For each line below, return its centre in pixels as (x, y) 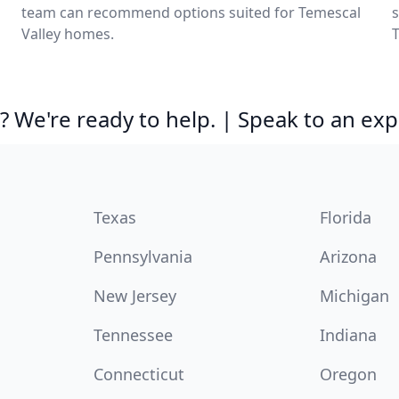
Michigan (355, 296)
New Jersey (134, 296)
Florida (346, 217)
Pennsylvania (142, 256)
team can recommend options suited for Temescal (191, 12)
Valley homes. (68, 34)
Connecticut (138, 374)
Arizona (349, 256)
